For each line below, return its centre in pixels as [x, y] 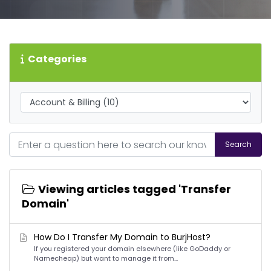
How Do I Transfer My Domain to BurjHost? [122, 237]
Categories [55, 59]
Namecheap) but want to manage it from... [106, 258]
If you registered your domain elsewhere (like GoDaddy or [132, 249]
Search [238, 144]
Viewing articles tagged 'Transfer [133, 189]
